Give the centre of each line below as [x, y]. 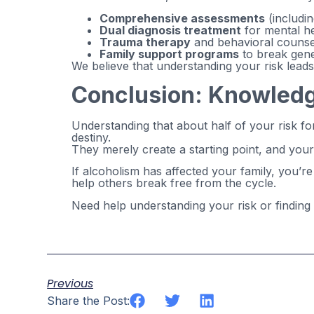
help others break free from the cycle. [174, 183]
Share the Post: [89, 301]
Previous [70, 284]
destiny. [91, 137]
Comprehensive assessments [182, 18]
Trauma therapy [145, 42]
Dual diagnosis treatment [170, 30]
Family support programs [169, 54]
